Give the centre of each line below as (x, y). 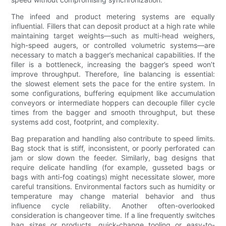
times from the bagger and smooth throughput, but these (113, 112)
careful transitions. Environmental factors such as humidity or (113, 187)
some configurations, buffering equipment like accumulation (113, 93)
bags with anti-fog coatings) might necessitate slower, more (113, 177)
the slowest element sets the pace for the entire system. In (113, 84)
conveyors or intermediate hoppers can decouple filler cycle (113, 103)
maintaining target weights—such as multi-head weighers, (113, 36)
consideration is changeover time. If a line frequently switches (113, 215)
